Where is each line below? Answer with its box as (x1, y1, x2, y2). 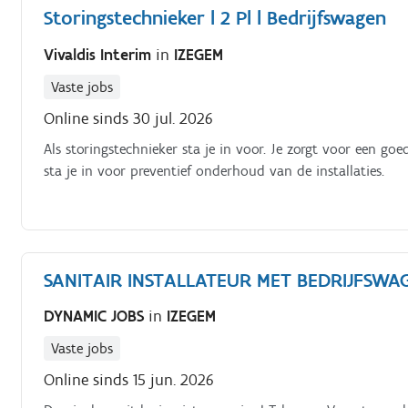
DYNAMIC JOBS (44, 306, 149, 326)
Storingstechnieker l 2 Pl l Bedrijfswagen (44, 5, 387, 30)
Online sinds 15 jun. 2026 (44, 370, 215, 390)
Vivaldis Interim (44, 44, 157, 65)
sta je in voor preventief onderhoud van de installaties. (44, 161, 385, 179)
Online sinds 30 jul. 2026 (44, 107, 214, 128)
